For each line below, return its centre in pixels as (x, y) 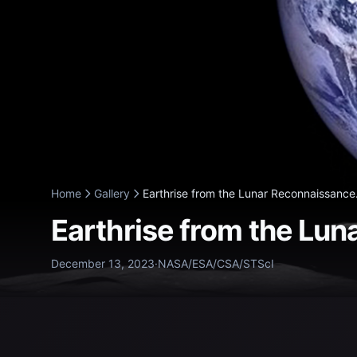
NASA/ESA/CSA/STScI (216, 263)
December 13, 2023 (103, 263)
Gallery (112, 193)
